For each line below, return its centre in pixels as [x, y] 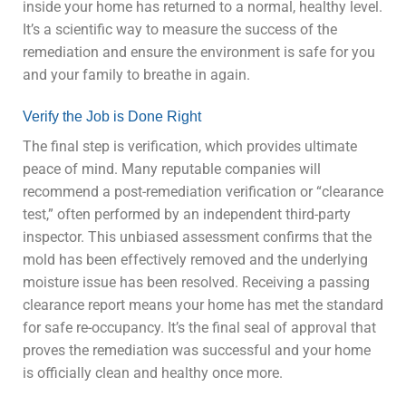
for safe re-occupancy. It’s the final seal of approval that [199, 327]
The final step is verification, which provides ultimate [190, 146]
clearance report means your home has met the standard [203, 304]
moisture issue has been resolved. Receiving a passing [196, 282]
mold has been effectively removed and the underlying [195, 259]
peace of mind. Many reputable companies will [172, 169]
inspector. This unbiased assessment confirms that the [197, 237]
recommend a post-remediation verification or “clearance [203, 191]
